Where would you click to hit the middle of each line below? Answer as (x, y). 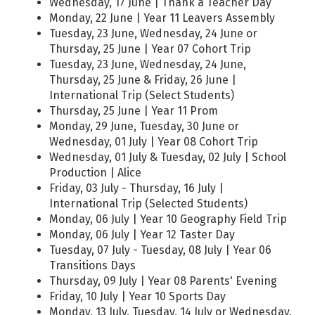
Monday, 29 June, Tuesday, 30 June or (144, 126)
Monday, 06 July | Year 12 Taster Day (142, 234)
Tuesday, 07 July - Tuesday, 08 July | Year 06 (160, 250)
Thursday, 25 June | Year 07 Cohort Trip (150, 49)
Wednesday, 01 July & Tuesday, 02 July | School (168, 157)
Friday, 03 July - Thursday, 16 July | (136, 188)
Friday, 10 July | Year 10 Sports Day (137, 296)
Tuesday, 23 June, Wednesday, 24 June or (153, 33)
